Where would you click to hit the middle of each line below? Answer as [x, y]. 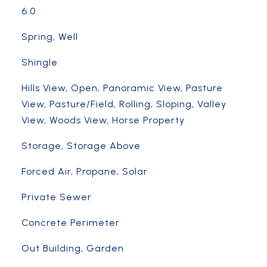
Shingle [39, 62]
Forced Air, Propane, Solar [84, 171]
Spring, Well [49, 37]
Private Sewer [56, 197]
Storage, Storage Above [81, 146]
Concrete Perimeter [70, 223]
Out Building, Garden [72, 248]
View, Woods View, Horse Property [103, 120]
